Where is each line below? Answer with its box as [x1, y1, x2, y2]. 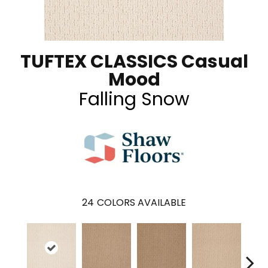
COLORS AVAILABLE [97, 195, 186, 209]
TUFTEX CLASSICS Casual [20, 48, 248, 74]
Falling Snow [78, 86, 190, 112]
